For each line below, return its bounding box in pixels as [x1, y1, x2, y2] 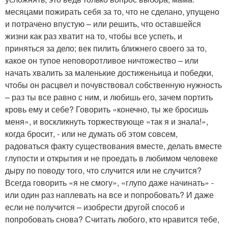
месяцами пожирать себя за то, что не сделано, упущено [5, 6, 219, 17]
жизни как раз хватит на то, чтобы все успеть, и [5, 30, 182, 42]
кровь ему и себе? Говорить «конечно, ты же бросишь [5, 103, 208, 115]
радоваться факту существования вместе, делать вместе [5, 140, 222, 152]
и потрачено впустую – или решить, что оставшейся [5, 18, 201, 30]
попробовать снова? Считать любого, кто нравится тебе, [5, 213, 219, 225]
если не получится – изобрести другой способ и [5, 201, 185, 213]
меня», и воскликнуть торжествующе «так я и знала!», [5, 116, 208, 127]
